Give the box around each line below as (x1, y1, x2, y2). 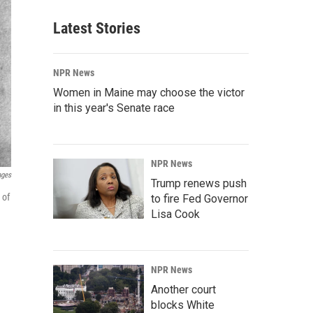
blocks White (151, 298, 214, 312)
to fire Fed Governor (151, 192, 248, 205)
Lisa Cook (151, 208, 200, 221)
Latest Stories (53, 20, 140, 37)
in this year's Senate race (53, 101, 175, 115)
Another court (151, 283, 216, 296)
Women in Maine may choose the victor (53, 86, 245, 99)
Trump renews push (151, 177, 247, 190)
